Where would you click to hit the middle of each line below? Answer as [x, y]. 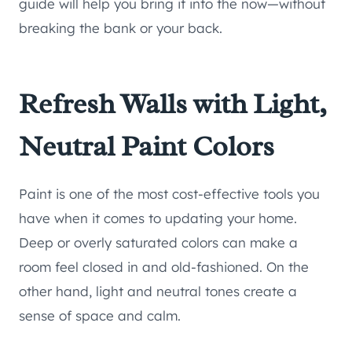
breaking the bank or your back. [121, 28]
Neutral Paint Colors [147, 147]
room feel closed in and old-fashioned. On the [164, 267]
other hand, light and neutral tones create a [158, 291]
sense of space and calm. [100, 316]
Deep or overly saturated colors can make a [158, 243]
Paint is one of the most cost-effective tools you [169, 194]
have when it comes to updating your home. [158, 218]
